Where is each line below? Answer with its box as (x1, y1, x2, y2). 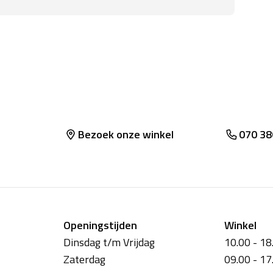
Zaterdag (63, 251, 105, 268)
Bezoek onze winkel (78, 126, 174, 143)
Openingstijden (63, 217, 137, 234)
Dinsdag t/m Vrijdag (63, 234, 155, 251)
